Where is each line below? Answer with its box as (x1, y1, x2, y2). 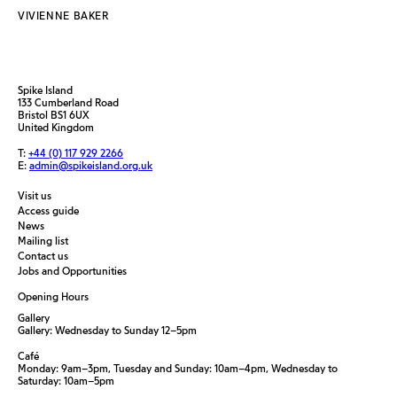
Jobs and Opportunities (18, 264, 127, 277)
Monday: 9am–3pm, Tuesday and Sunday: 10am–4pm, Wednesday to (18, 362, 338, 375)
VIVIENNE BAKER (18, 9, 109, 22)
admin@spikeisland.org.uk (29, 159, 152, 172)
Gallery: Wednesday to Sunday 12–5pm (18, 323, 197, 337)
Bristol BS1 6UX (18, 108, 90, 121)
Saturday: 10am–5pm (18, 374, 114, 387)
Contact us (18, 249, 68, 262)
